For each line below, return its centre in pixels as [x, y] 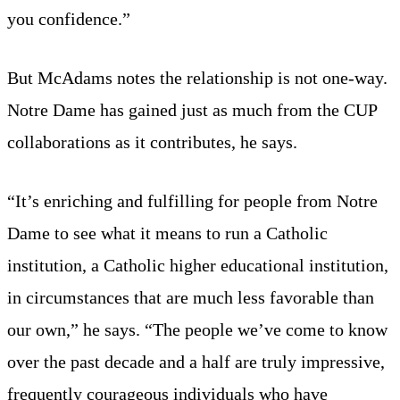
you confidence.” [69, 18]
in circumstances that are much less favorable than [191, 297]
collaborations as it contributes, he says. [152, 142]
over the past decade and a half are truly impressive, [196, 361]
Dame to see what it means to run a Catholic [167, 233]
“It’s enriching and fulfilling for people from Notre [192, 200]
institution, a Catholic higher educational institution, [198, 265]
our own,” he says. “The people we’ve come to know [197, 329]
